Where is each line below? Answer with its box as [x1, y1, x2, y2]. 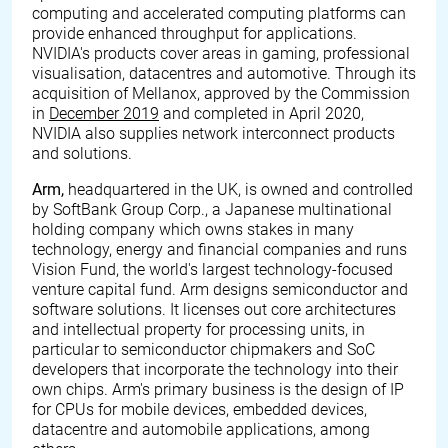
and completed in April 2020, [159, 104, 364, 123]
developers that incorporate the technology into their [32, 360, 398, 379]
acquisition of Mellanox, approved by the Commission [32, 84, 410, 103]
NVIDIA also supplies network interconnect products [32, 124, 395, 143]
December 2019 [49, 104, 159, 123]
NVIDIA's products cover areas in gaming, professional [32, 44, 410, 63]
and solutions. [32, 144, 132, 163]
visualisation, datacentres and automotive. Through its [32, 64, 416, 83]
